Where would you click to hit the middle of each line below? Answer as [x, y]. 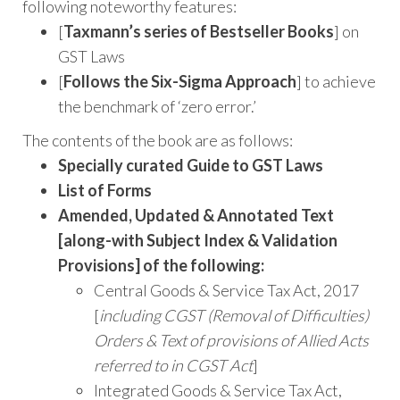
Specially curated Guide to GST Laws [191, 166]
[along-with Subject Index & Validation [198, 241]
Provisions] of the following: [161, 266]
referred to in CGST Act [173, 366]
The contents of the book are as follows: [158, 141]
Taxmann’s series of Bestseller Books [199, 32]
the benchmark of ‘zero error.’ [157, 107]
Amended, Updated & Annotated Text [196, 216]
